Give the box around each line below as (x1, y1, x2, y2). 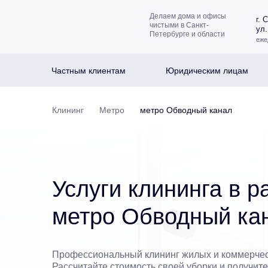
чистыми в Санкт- (149, 21, 209, 29)
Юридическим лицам (165, 65, 248, 75)
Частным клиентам (51, 65, 126, 75)
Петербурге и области (149, 30, 225, 38)
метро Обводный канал (140, 105, 232, 115)
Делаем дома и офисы (149, 12, 226, 20)
